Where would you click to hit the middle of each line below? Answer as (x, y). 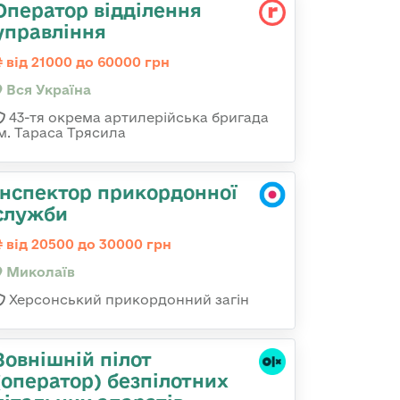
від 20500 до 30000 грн (87, 244)
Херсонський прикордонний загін (127, 300)
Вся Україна (47, 90)
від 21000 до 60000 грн (86, 62)
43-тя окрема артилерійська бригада (137, 117)
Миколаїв (39, 272)
